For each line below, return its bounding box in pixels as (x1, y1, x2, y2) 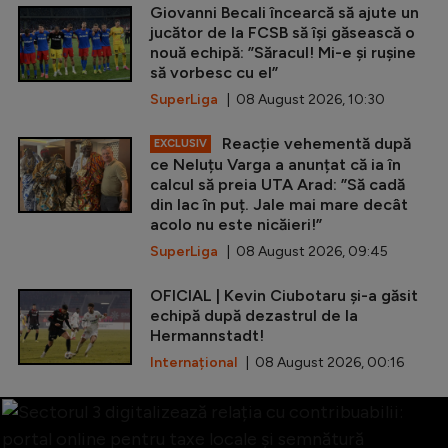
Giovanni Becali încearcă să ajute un (150, 2, 419, 22)
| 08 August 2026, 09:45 (218, 242, 388, 260)
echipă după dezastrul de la (150, 305, 358, 325)
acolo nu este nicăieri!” (150, 214, 322, 234)
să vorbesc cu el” (150, 62, 278, 82)
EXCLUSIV (154, 136, 207, 150)
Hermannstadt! (150, 325, 264, 345)
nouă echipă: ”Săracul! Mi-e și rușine (150, 42, 416, 62)
